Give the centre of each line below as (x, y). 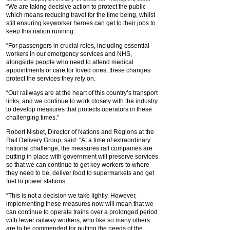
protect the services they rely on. (51, 79)
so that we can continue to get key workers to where (78, 165)
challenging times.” (33, 118)
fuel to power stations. (36, 181)
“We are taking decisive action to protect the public (76, 7)
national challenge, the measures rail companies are (79, 148)
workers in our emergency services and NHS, (69, 54)
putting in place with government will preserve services (82, 157)
